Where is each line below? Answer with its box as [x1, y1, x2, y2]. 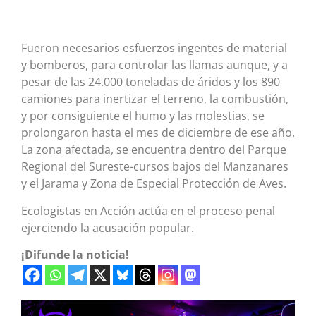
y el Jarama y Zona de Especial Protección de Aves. [21, 176, 286, 192]
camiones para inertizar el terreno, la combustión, [21, 91, 288, 107]
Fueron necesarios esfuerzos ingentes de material [21, 40, 287, 56]
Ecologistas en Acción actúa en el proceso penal [21, 202, 275, 219]
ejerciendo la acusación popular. [21, 219, 194, 236]
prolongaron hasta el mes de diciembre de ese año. [21, 125, 295, 141]
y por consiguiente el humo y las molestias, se [21, 108, 265, 124]
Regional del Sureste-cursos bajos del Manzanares [21, 159, 288, 175]
